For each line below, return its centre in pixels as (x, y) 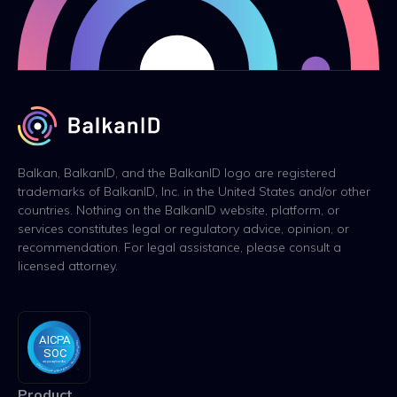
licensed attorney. (68, 265)
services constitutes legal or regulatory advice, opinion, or (183, 228)
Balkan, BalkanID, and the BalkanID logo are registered (177, 172)
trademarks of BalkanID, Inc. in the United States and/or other (194, 191)
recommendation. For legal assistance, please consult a (179, 247)
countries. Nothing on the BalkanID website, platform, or (179, 210)
